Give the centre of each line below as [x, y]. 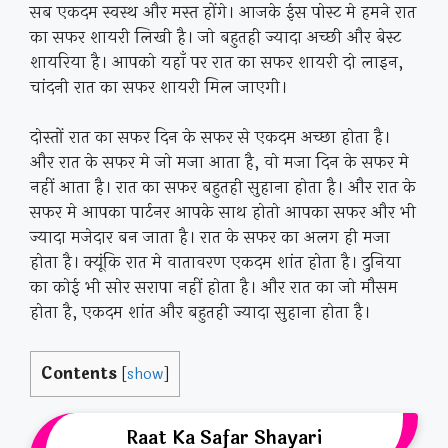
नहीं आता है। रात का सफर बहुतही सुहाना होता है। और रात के [223, 187]
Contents [79, 373]
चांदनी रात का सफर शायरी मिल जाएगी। [158, 87]
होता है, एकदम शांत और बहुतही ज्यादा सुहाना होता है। [200, 312]
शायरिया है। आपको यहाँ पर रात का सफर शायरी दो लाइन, [216, 62]
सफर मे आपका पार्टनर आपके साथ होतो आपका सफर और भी [223, 212]
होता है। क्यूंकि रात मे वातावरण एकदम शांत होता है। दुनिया [215, 262]
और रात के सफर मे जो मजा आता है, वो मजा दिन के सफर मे [219, 162]
